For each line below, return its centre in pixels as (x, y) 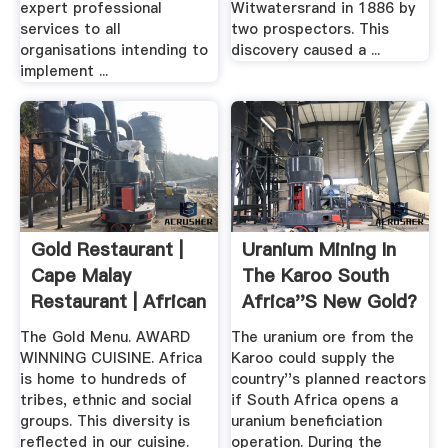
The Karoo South (316, 276)
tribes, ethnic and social (105, 399)
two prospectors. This (310, 28)
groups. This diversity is (104, 420)
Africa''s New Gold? (330, 302)
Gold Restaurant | (106, 250)
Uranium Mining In (319, 250)
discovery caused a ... (306, 49)
